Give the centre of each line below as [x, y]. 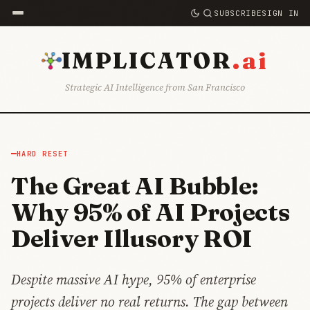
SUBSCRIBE [238, 13]
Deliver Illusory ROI [132, 239]
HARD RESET [43, 153]
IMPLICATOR [147, 60]
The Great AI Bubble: [135, 186]
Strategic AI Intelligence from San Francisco [155, 88]
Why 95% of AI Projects [151, 212]
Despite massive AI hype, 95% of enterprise [134, 280]
